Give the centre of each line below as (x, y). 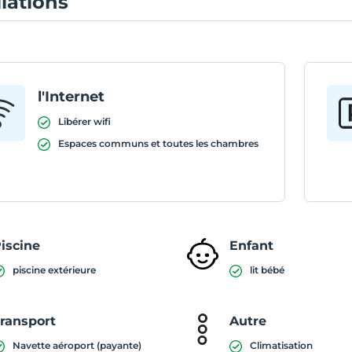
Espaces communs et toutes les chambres (159, 143)
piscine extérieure (55, 270)
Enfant (252, 246)
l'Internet (71, 97)
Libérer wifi (85, 121)
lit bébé (268, 270)
